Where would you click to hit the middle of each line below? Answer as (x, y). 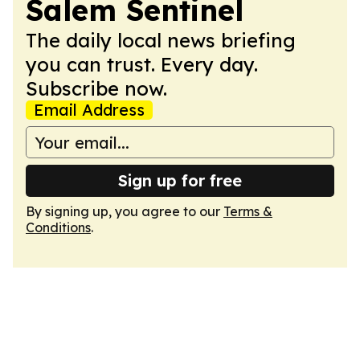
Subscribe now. (96, 88)
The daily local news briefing (161, 40)
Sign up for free (180, 180)
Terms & (248, 211)
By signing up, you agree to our (125, 211)
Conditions (58, 227)
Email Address (89, 110)
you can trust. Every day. (142, 64)
